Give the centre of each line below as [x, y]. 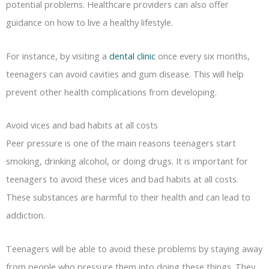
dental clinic [132, 56]
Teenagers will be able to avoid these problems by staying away [134, 248]
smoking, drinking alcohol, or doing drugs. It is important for [127, 161]
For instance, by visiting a [58, 56]
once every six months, [203, 56]
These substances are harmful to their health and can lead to [128, 197]
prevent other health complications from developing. [111, 92]
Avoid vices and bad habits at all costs [82, 125]
